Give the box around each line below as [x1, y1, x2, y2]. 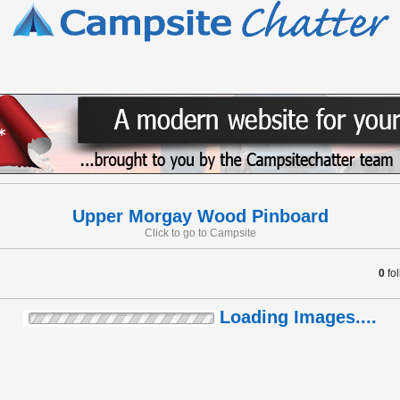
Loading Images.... [220, 307, 377, 327]
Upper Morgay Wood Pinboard [71, 206, 329, 226]
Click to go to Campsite [144, 227, 256, 239]
